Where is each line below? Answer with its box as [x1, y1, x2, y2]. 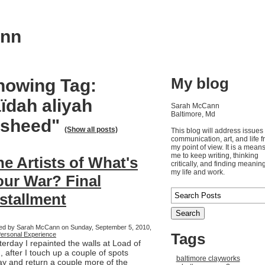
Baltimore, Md [170, 110, 215, 119]
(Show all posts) [64, 125, 118, 134]
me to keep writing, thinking [170, 151, 258, 160]
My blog [170, 75, 229, 93]
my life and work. [170, 168, 225, 177]
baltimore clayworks [176, 254, 240, 263]
